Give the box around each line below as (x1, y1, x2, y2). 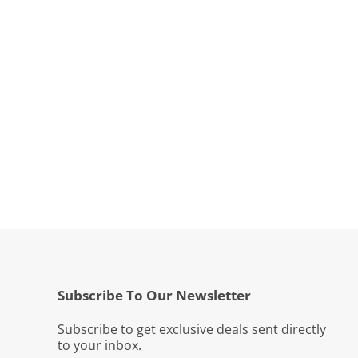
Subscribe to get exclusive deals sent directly (57, 320, 326, 338)
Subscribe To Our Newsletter (57, 285, 251, 304)
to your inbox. (57, 336, 141, 354)
